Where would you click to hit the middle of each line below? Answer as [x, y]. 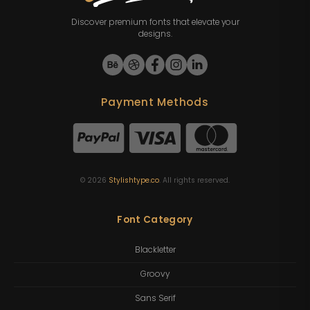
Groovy [155, 274]
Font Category [155, 219]
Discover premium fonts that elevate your [155, 22]
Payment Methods [155, 102]
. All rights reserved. [194, 181]
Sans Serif [155, 299]
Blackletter [155, 250]
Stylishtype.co [134, 181]
